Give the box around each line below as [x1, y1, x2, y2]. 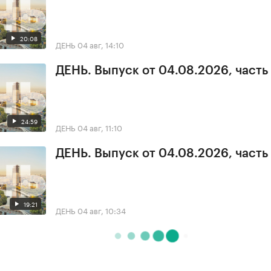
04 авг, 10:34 [77, 203, 126, 216]
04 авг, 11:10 [77, 121, 122, 134]
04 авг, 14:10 [77, 38, 124, 51]
